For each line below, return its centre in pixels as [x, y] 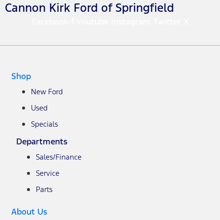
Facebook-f [53, 21]
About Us [29, 211]
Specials [44, 124]
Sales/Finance [59, 157]
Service [48, 173]
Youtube [92, 21]
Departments [42, 141]
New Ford [47, 91]
